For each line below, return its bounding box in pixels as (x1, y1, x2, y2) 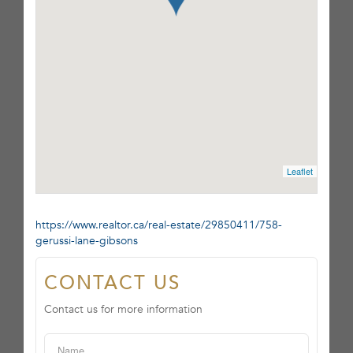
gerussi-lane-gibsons (35, 233, 138, 248)
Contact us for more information (44, 302, 203, 317)
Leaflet (287, 165, 313, 177)
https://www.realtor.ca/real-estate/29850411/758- (35, 217, 282, 232)
